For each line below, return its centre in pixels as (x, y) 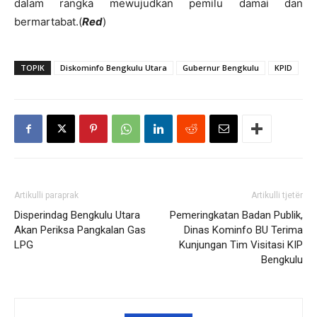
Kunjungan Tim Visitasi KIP (241, 245)
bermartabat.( (48, 22)
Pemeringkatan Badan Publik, (236, 215)
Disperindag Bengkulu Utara (77, 215)
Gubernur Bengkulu (221, 68)
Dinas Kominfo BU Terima (243, 230)
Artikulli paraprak (46, 196)
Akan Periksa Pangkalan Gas (80, 230)
